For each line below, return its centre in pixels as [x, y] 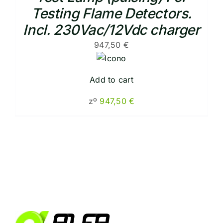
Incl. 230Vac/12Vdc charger [111, 30]
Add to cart [111, 79]
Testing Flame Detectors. [111, 13]
